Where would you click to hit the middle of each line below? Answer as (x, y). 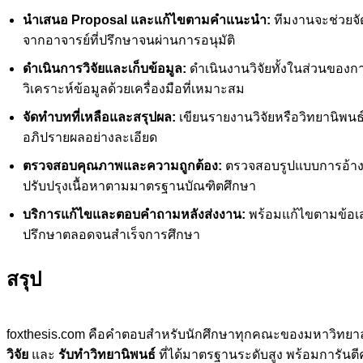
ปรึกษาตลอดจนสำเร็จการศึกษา (111, 234)
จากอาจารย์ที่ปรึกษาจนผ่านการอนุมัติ (129, 40)
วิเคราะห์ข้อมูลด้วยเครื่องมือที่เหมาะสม (134, 88)
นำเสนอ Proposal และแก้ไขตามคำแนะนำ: (147, 19)
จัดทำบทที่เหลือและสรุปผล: (99, 117)
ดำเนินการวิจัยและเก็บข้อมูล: (105, 68)
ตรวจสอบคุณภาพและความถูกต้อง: (122, 165)
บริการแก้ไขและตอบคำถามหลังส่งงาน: (134, 214)
